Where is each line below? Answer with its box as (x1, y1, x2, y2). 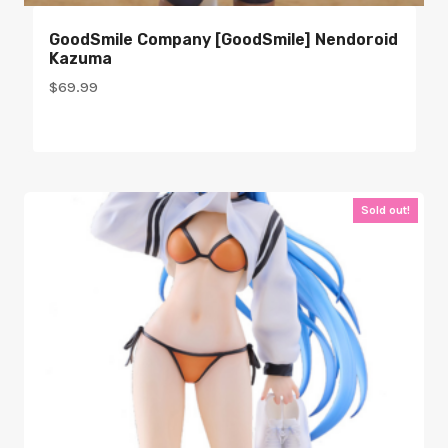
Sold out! (361, 202, 410, 217)
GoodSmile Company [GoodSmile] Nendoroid (48, 30, 398, 50)
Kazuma (48, 49, 112, 69)
